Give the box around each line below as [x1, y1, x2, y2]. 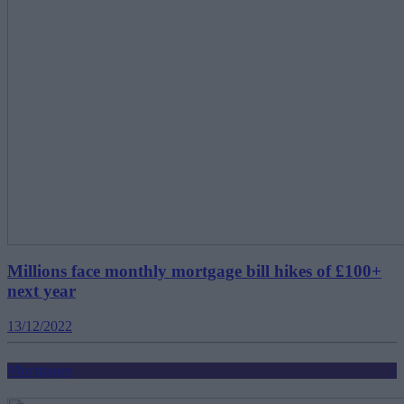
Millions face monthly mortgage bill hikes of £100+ [7, 262, 381, 281]
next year [7, 281, 76, 301]
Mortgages [7, 363, 72, 379]
